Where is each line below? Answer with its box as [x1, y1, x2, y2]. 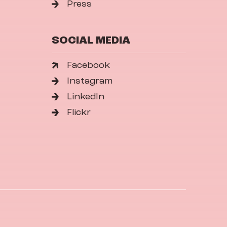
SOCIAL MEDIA [51, 34, 130, 47]
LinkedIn [67, 92, 105, 102]
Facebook [67, 60, 110, 70]
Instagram [67, 76, 113, 86]
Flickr [67, 107, 91, 118]
